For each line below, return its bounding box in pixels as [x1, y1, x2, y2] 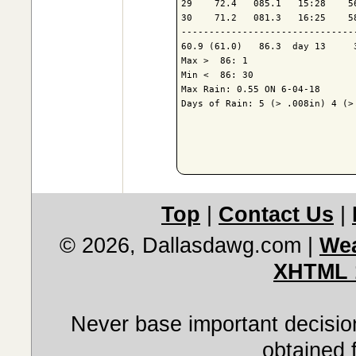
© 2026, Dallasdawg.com [60, 233, 301, 257]
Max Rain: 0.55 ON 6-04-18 [181, 84, 320, 95]
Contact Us [219, 203, 334, 227]
